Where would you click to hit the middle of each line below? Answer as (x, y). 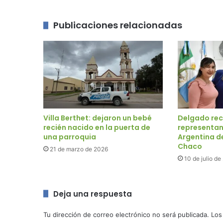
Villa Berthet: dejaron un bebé (98, 118)
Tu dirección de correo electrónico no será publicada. (126, 214)
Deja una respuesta (93, 194)
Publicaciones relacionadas (118, 25)
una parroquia (70, 137)
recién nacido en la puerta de (97, 127)
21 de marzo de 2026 (79, 149)
